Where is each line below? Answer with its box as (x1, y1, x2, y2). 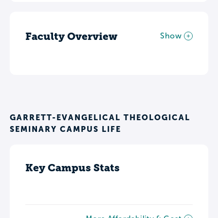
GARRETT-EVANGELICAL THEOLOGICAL (10, 112, 190, 122)
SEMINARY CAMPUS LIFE (10, 124, 121, 133)
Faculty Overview (25, 30, 117, 42)
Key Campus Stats (25, 161, 120, 174)
